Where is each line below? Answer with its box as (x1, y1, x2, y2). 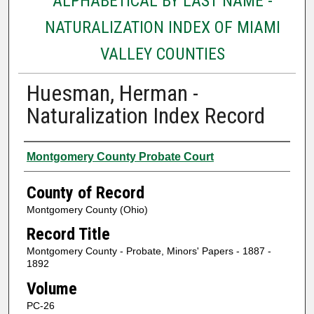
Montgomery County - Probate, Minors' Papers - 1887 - (26, 245, 271, 257)
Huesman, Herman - (26, 79, 198, 107)
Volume (26, 278, 77, 299)
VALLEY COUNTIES (100, 43, 225, 64)
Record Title (26, 224, 110, 245)
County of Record (26, 182, 144, 203)
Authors (23, 144, 78, 165)
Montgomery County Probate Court (26, 150, 214, 163)
